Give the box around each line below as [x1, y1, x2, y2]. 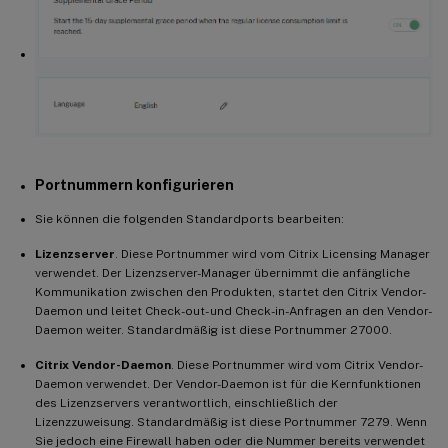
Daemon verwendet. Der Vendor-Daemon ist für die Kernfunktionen [35, 377, 421, 392]
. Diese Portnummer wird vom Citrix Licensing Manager [115, 247, 430, 262]
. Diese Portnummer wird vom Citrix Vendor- [171, 358, 423, 373]
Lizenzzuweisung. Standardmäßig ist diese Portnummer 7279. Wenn [35, 415, 427, 430]
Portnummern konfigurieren [35, 177, 234, 194]
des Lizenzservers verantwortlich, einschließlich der [35, 396, 338, 411]
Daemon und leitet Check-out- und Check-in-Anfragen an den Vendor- [35, 304, 432, 319]
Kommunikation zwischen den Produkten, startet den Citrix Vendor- [35, 285, 426, 300]
